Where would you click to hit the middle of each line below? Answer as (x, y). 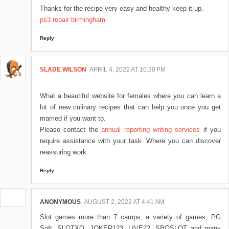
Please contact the (71, 130)
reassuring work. (64, 152)
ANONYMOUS (60, 202)
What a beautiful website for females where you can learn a (130, 96)
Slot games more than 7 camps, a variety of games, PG (130, 217)
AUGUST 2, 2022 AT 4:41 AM (124, 202)
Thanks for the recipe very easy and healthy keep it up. (122, 9)
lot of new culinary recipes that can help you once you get (130, 107)
